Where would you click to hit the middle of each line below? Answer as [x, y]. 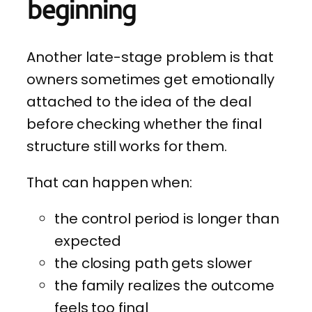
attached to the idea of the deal [139, 102]
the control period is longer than [167, 219]
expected [88, 241]
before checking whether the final [144, 124]
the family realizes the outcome [164, 286]
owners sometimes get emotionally [150, 80]
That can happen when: [109, 183]
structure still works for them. [127, 147]
